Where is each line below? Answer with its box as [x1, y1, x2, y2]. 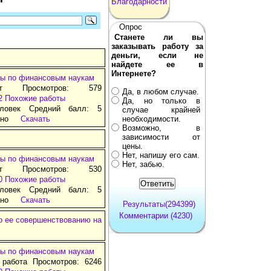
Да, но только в [122, 96, 200, 105]
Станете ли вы [114, 32, 203, 42]
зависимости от [122, 132, 200, 142]
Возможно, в [122, 123, 200, 132]
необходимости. [122, 114, 181, 123]
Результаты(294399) [122, 199, 195, 209]
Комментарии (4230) [119, 211, 192, 220]
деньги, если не [111, 50, 203, 60]
